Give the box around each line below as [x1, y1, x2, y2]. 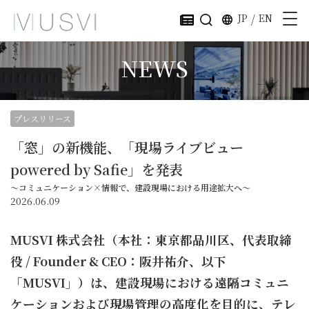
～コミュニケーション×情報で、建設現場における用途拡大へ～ [10, 181, 250, 193]
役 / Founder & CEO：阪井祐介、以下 [10, 252, 226, 270]
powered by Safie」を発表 [10, 159, 183, 179]
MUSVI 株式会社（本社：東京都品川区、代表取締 [10, 231, 292, 248]
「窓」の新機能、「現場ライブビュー [10, 137, 243, 157]
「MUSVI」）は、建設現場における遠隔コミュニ [10, 274, 289, 291]
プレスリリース [14, 112, 71, 124]
